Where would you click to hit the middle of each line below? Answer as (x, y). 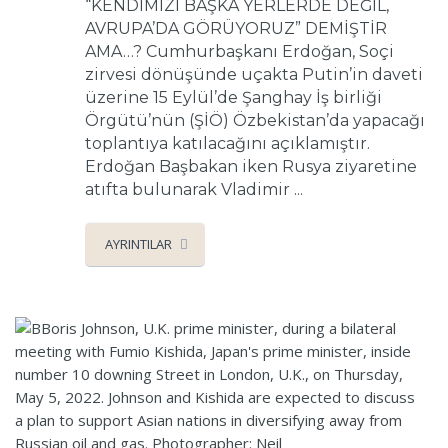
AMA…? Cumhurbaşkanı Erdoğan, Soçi (239, 51)
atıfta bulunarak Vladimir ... (194, 189)
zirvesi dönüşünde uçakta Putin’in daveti (254, 74)
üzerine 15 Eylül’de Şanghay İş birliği (233, 97)
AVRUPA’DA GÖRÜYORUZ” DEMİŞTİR (236, 28)
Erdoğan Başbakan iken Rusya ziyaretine (251, 166)
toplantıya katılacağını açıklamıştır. (227, 143)
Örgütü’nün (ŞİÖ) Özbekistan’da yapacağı (255, 120)
